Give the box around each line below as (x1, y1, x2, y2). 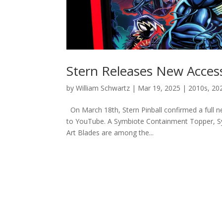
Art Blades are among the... (66, 128, 154, 138)
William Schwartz (76, 83, 130, 93)
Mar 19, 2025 (138, 83, 181, 93)
